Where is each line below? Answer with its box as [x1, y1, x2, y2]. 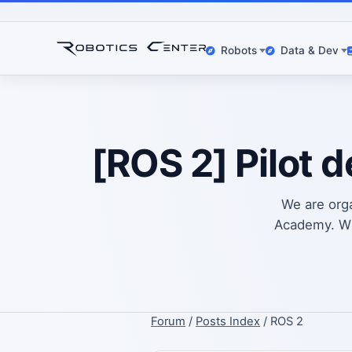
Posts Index [196, 313, 260, 328]
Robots [220, 44, 257, 57]
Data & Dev [280, 44, 339, 57]
